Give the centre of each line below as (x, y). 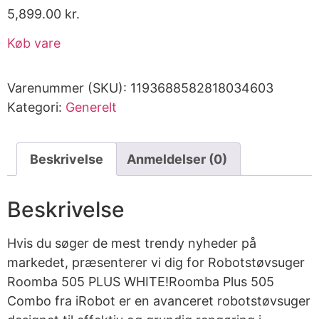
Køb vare (34, 43)
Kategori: (36, 108)
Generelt (91, 108)
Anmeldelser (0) (177, 159)
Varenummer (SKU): (69, 88)
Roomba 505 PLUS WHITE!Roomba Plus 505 (141, 282)
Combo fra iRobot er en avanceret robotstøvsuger (159, 301)
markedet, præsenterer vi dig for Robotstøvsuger (156, 263)
